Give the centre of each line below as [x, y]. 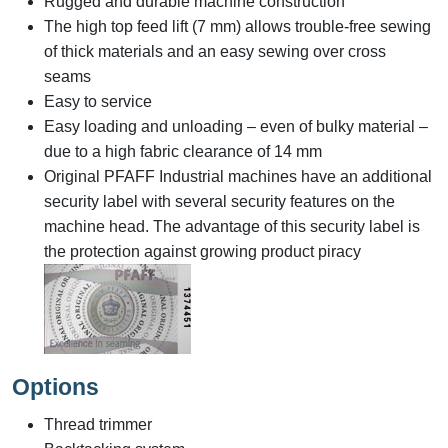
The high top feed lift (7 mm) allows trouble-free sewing [237, 27]
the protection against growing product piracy [202, 252]
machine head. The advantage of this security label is [232, 227]
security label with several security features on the [219, 202]
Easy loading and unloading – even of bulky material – [236, 127]
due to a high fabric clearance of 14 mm [183, 152]
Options [55, 387]
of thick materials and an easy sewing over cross [215, 52]
